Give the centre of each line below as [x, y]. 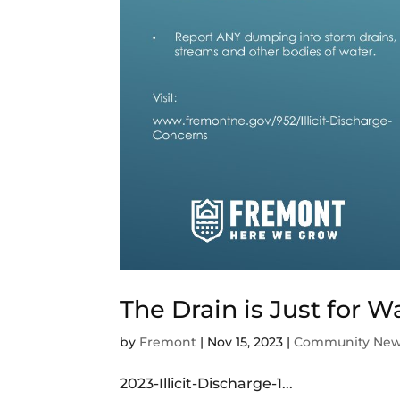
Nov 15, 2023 [246, 342]
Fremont [168, 342]
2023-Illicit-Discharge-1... [207, 383]
